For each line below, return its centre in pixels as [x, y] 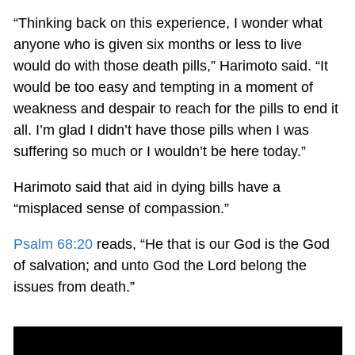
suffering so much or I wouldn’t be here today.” [159, 151]
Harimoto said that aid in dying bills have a [147, 187]
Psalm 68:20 [53, 244]
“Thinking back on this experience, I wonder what [168, 23]
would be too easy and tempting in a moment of [163, 87]
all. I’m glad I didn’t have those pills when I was [161, 130]
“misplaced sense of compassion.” [121, 208]
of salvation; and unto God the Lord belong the [160, 265]
